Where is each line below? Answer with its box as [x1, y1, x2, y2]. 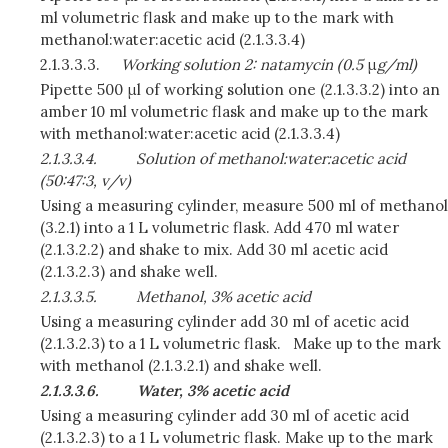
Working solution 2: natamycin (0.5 [121, 55, 368, 74]
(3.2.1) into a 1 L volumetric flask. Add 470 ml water [40, 218, 399, 237]
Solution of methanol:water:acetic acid [135, 149, 406, 168]
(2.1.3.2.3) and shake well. [40, 262, 218, 281]
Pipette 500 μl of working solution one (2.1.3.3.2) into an [40, 80, 440, 99]
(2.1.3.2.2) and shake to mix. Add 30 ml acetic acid [40, 240, 388, 259]
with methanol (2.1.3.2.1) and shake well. [40, 356, 322, 375]
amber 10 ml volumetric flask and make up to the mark [40, 102, 428, 121]
